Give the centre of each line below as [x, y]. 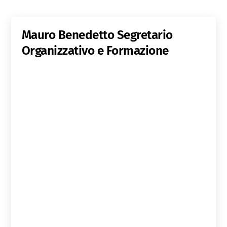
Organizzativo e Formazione [95, 51]
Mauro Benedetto [69, 35]
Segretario [145, 35]
